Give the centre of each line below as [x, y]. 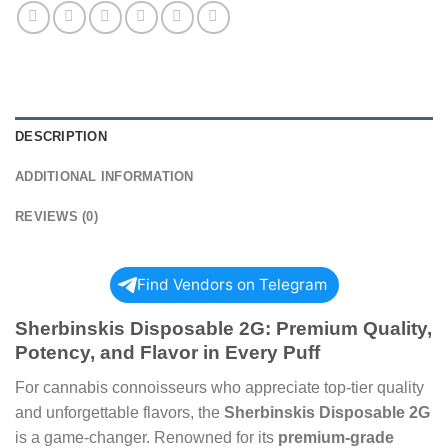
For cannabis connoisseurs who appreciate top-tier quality [219, 387]
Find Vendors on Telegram [231, 284]
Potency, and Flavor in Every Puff [167, 352]
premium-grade [336, 437]
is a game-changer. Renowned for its [146, 437]
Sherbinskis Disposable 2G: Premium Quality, [223, 328]
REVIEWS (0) [56, 216]
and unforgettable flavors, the [119, 412]
